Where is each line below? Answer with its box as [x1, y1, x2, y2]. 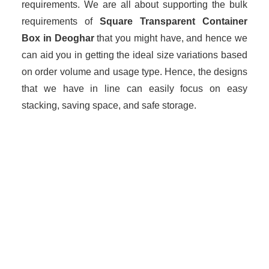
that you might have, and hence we [97, 33, 248, 43]
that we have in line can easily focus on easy [22, 83, 247, 94]
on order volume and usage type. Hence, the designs [22, 67, 247, 77]
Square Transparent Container [100, 16, 247, 26]
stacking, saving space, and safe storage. [22, 100, 199, 110]
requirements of [22, 16, 100, 26]
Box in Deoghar [22, 33, 97, 43]
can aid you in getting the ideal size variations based [22, 50, 247, 60]
